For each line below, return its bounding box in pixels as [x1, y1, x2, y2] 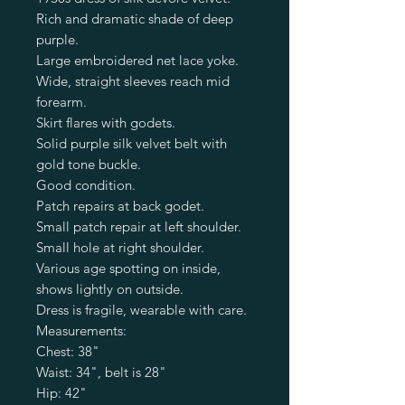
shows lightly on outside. [36, 279, 184, 297]
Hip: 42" [36, 383, 87, 401]
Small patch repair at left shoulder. [36, 217, 241, 235]
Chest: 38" [36, 342, 99, 360]
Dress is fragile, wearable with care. [36, 300, 247, 318]
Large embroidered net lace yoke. [36, 51, 239, 69]
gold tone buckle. [36, 155, 141, 173]
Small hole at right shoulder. [36, 238, 204, 256]
